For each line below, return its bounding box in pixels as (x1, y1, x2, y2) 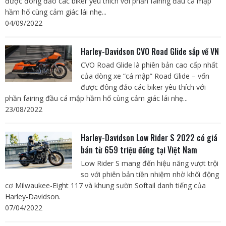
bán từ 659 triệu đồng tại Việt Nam (80, 143, 197, 156)
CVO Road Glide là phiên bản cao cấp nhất (80, 60, 218, 70)
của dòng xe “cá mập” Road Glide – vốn (80, 71, 209, 81)
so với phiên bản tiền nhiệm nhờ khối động (80, 169, 219, 179)
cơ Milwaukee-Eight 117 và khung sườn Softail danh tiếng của (5, 180, 206, 190)
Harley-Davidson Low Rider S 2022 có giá (80, 131, 217, 144)
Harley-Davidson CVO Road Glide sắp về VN (80, 45, 219, 58)
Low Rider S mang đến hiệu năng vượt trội (80, 158, 218, 168)
